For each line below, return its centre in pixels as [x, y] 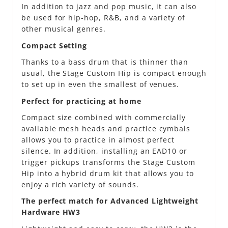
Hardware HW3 [51, 212]
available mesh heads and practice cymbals [106, 128]
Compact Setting [54, 45]
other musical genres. [64, 29]
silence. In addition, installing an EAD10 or [104, 151]
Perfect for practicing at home [81, 101]
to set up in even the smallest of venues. [100, 84]
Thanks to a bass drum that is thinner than [105, 62]
